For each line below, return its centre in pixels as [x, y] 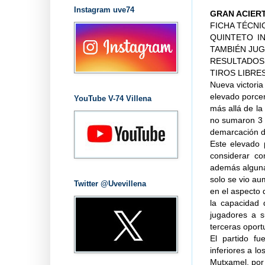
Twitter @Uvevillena [110, 183]
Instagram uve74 [104, 9]
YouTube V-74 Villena [112, 98]
